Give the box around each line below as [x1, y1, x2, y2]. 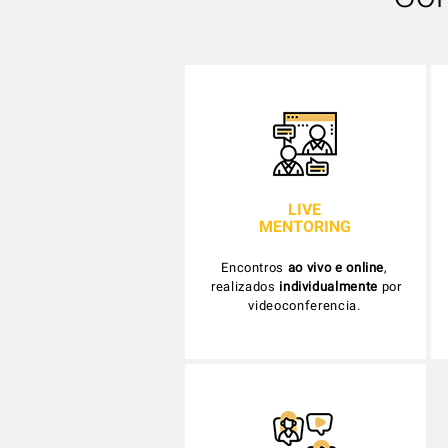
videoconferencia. [248, 298, 361, 313]
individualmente [279, 279, 378, 294]
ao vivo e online [287, 260, 385, 275]
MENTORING [258, 217, 351, 236]
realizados [207, 279, 280, 294]
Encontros [221, 260, 288, 275]
